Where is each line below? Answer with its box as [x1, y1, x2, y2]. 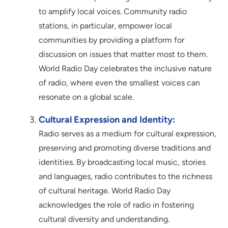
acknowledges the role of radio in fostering [39, 199, 194, 210]
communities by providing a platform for [39, 35, 184, 45]
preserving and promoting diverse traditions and [39, 142, 211, 153]
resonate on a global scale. [39, 92, 134, 102]
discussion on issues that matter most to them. [39, 49, 208, 59]
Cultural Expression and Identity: [39, 113, 175, 125]
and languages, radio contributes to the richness [39, 171, 212, 181]
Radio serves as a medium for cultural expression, [39, 128, 216, 138]
